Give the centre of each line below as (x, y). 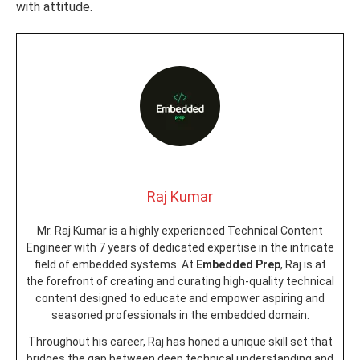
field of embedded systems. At (115, 264)
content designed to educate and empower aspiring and (180, 298)
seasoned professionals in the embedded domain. (180, 315)
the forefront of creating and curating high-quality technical (180, 281)
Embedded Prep (238, 264)
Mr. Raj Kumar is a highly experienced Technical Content (180, 230)
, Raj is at (303, 264)
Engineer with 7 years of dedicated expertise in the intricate (180, 247)
